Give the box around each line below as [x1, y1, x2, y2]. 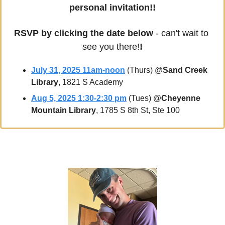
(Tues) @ [127, 94, 161, 103]
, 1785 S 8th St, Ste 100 [96, 106, 180, 115]
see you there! [82, 42, 140, 52]
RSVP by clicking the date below [14, 28, 153, 39]
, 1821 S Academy [58, 78, 123, 87]
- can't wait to [153, 28, 208, 39]
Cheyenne [161, 94, 200, 103]
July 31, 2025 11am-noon [31, 66, 125, 75]
